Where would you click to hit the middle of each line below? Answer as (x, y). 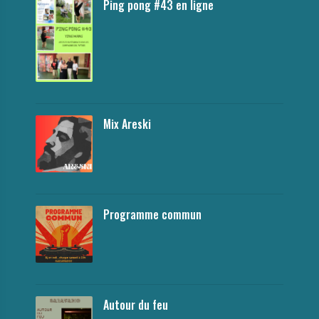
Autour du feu (136, 304)
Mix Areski (127, 124)
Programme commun (152, 214)
